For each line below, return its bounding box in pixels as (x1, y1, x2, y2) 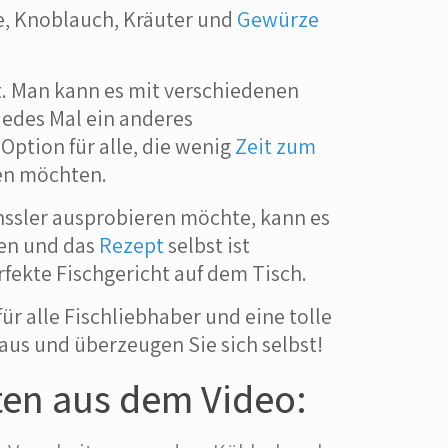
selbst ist (164, 230, 251, 259)
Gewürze (237, 4, 320, 33)
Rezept (99, 230, 165, 259)
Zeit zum (235, 131, 317, 160)
